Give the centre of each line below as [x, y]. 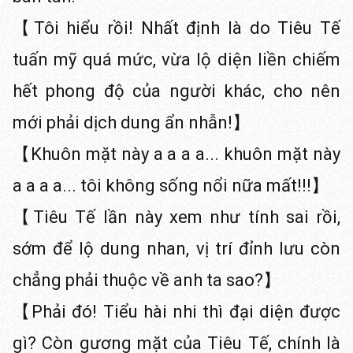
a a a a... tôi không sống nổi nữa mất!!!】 [171, 186]
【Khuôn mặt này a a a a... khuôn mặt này [176, 154]
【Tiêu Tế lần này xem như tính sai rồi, [176, 217]
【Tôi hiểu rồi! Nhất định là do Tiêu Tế [176, 28]
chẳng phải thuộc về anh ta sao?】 [147, 280]
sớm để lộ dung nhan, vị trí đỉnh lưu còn [176, 249]
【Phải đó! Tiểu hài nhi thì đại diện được [176, 312]
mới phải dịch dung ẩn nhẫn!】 [131, 123]
